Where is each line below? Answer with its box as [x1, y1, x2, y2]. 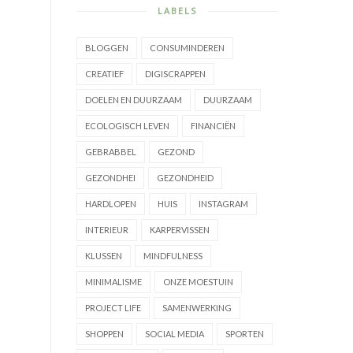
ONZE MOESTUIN [163, 277, 233, 288]
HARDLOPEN [85, 199, 136, 210]
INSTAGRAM [199, 199, 248, 210]
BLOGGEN [85, 43, 128, 54]
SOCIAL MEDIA [145, 329, 204, 340]
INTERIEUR [85, 225, 128, 236]
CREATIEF [85, 69, 124, 80]
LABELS [158, 5, 197, 17]
